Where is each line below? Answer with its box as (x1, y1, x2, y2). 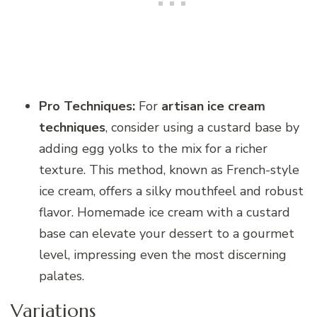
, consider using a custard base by (105, 118, 299, 136)
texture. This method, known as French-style (39, 161, 299, 178)
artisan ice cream (161, 97, 265, 115)
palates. (39, 267, 84, 284)
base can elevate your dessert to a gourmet (39, 224, 294, 242)
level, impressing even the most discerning (39, 246, 287, 263)
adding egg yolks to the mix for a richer (39, 139, 267, 157)
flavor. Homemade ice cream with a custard (39, 203, 290, 221)
